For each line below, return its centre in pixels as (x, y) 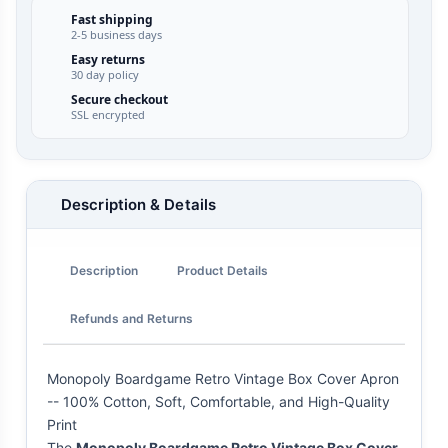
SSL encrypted (107, 115)
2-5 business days (116, 35)
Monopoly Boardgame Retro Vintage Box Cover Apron (223, 379)
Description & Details (139, 205)
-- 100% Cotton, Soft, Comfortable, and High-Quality (218, 402)
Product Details (222, 270)
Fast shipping (111, 20)
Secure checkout (119, 100)
